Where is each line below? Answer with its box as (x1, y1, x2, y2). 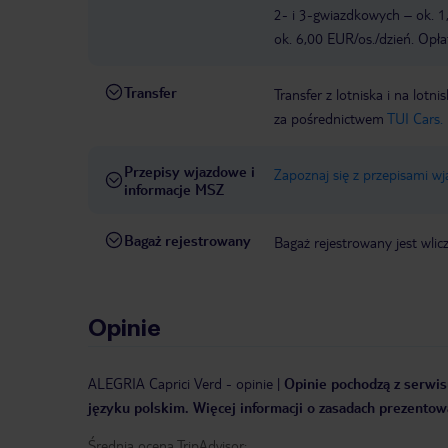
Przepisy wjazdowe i (124, 162, 255, 181)
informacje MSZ (124, 180, 224, 199)
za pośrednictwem (274, 109, 387, 128)
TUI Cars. (387, 109, 443, 128)
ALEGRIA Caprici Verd (88, 374, 222, 393)
